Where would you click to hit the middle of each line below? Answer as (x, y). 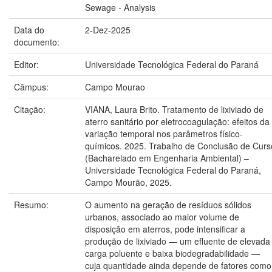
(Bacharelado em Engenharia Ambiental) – (167, 158)
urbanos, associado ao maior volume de (162, 217)
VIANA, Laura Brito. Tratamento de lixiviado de (174, 109)
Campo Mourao (115, 87)
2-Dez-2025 (108, 30)
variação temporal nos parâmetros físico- (164, 134)
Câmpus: (32, 87)
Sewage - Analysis (120, 7)
